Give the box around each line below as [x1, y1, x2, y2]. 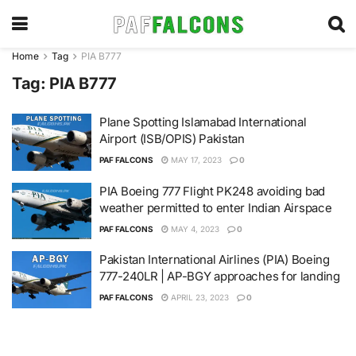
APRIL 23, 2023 [168, 292, 229, 302]
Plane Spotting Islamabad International [99, 114, 307, 130]
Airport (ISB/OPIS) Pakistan [99, 131, 245, 146]
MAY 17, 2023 [168, 155, 222, 164]
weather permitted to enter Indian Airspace [99, 199, 332, 215]
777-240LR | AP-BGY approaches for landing [99, 269, 340, 284]
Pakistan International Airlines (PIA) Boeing [99, 252, 330, 267]
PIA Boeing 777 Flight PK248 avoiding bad [99, 183, 325, 199]
